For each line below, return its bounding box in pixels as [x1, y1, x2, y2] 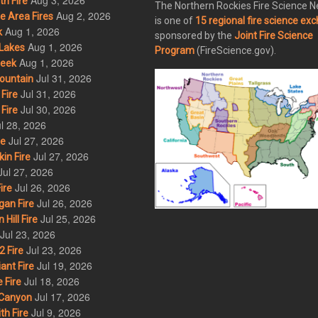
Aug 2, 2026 [55, 9, 111, 23]
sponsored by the [155, 30, 235, 42]
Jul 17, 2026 [34, 290, 90, 305]
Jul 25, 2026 [40, 212, 96, 226]
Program [155, 45, 195, 57]
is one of [155, 15, 196, 27]
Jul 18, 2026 [23, 274, 79, 289]
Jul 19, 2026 [36, 258, 92, 273]
